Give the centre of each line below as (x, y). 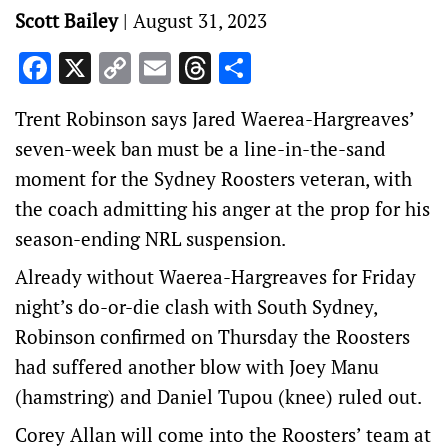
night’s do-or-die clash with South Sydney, (196, 306)
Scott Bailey (66, 20)
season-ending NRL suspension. (150, 238)
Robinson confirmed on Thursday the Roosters (212, 336)
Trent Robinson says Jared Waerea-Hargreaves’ (214, 118)
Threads (268, 68)
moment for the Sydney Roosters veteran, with (213, 178)
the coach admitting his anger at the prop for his (222, 208)
